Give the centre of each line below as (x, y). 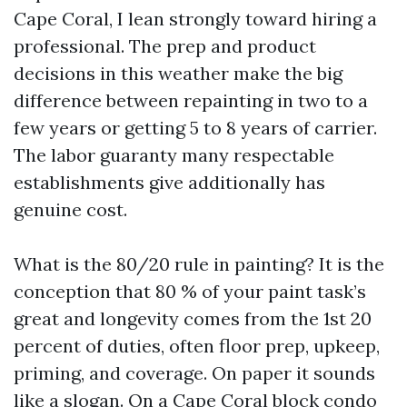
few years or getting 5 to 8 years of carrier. (195, 128)
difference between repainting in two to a (191, 100)
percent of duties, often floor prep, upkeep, (197, 346)
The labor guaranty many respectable (174, 155)
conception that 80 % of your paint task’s (190, 291)
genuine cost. (70, 209)
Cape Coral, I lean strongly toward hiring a (195, 19)
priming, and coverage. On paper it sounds (194, 373)
